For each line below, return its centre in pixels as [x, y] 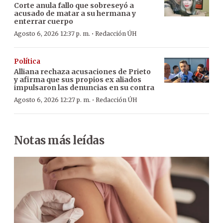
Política [27, 61]
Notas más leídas [59, 140]
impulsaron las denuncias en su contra [84, 87]
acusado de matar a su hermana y [75, 13]
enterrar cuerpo [44, 21]
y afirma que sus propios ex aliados [78, 79]
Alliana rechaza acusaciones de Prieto [82, 71]
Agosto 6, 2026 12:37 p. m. [52, 33]
